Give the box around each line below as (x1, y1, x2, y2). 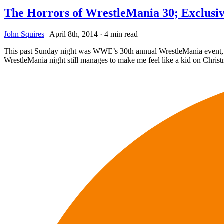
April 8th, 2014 (49, 29, 98, 38)
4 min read (104, 29, 138, 38)
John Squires (4, 29, 44, 38)
